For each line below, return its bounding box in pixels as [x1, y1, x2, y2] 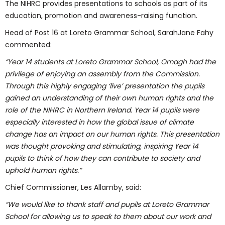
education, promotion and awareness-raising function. [5, 11, 197, 21]
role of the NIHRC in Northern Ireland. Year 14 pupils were [5, 105, 199, 115]
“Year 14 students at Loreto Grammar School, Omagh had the [5, 57, 216, 67]
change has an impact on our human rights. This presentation [5, 129, 219, 139]
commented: [5, 40, 52, 50]
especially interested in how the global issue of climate [5, 117, 194, 127]
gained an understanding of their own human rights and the [5, 93, 213, 103]
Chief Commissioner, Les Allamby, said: [5, 182, 141, 192]
